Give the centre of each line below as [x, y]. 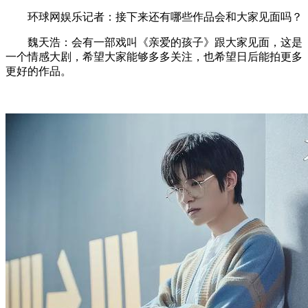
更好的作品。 [38, 71]
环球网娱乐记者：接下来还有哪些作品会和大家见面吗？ [165, 16]
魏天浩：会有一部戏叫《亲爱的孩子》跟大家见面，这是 [165, 42]
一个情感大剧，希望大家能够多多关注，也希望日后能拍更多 [154, 56]
